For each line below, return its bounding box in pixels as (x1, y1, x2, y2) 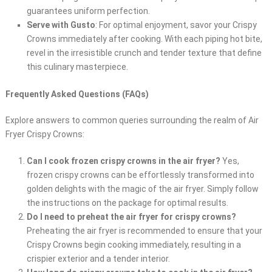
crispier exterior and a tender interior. (26, 254, 170, 264)
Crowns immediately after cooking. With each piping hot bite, (26, 34, 262, 44)
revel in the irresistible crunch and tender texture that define (26, 48, 262, 58)
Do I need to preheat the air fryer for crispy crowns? (26, 212, 236, 222)
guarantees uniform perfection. (26, 6, 150, 16)
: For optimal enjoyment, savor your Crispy (95, 20, 257, 30)
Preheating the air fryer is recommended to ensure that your (26, 226, 262, 236)
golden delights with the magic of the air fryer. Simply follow (26, 184, 259, 194)
